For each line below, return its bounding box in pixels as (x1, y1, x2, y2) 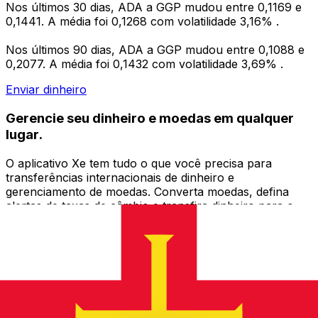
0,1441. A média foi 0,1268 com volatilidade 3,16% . (6, 14, 279, 29)
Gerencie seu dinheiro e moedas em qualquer (6, 109, 294, 126)
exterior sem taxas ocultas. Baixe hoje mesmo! (6, 212, 255, 227)
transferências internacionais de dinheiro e (6, 170, 234, 185)
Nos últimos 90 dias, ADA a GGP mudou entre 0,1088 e (6, 43, 305, 57)
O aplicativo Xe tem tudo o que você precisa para (6, 155, 272, 170)
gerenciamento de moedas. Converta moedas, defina (6, 184, 289, 199)
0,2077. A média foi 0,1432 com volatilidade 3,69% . (6, 57, 283, 72)
